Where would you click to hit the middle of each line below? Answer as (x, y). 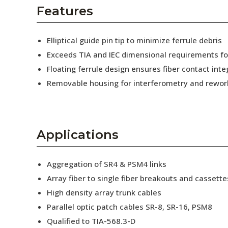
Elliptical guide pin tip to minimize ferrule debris (134, 40)
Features (65, 11)
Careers (27, 48)
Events (25, 93)
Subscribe (31, 115)
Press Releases (40, 70)
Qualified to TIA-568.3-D (91, 221)
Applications (78, 135)
